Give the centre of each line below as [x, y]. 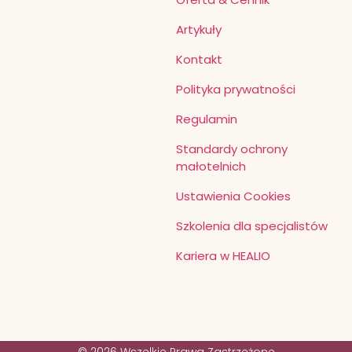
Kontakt [199, 60]
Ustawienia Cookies [233, 196]
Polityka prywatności [236, 90]
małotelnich [211, 167]
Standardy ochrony [232, 149]
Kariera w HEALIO [223, 256]
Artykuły [199, 30]
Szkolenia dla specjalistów [252, 226]
